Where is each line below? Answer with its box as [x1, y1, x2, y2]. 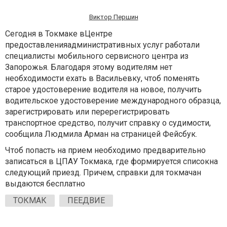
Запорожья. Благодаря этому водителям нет [5, 62, 172, 72]
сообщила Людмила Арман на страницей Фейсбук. [5, 129, 197, 139]
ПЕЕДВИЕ [67, 196, 105, 206]
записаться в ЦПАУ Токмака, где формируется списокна [5, 157, 218, 167]
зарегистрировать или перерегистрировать [5, 107, 170, 117]
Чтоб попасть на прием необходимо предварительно [5, 145, 206, 156]
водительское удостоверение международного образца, [5, 96, 221, 106]
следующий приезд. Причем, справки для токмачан [5, 168, 201, 178]
